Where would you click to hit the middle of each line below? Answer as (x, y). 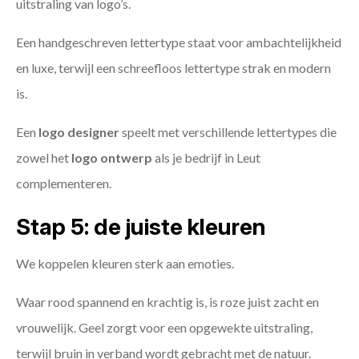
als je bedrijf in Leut (206, 158)
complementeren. (64, 184)
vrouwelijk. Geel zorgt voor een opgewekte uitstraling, (164, 328)
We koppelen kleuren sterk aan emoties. (125, 264)
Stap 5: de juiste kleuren (141, 227)
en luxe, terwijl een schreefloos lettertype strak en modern (173, 68)
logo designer (79, 132)
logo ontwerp (112, 158)
